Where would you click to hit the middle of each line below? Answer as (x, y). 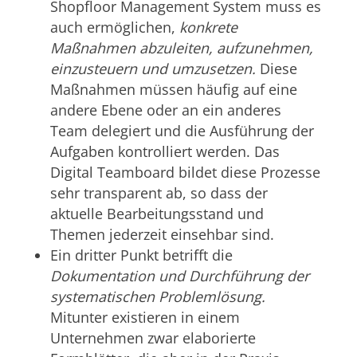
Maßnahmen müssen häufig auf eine (173, 89)
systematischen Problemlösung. (157, 296)
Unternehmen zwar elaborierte (153, 337)
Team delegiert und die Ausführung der (182, 130)
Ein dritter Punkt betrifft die (141, 255)
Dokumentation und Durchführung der (179, 275)
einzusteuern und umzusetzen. (153, 68)
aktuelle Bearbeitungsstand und (157, 213)
